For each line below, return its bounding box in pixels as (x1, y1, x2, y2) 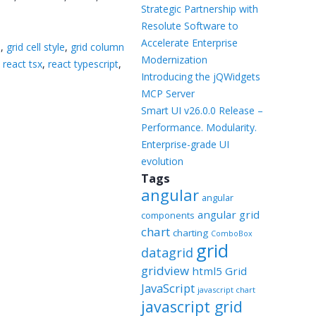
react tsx (3, 56, 43, 71)
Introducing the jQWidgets (140, 70, 260, 83)
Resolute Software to (140, 19, 238, 32)
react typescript (48, 56, 119, 71)
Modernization (140, 53, 207, 66)
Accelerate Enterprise (140, 36, 238, 49)
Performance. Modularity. (140, 121, 257, 134)
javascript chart (197, 284, 255, 295)
